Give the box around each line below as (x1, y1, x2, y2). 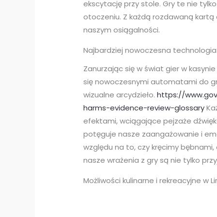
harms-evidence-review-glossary (83, 102, 205, 113)
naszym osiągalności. (83, 25, 160, 35)
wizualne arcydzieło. (83, 89, 157, 100)
